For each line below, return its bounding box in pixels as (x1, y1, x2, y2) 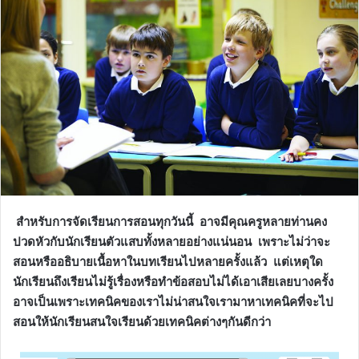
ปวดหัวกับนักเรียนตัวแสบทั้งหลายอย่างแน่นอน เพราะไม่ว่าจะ (13, 233, 330, 249)
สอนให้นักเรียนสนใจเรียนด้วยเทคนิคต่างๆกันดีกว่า (13, 313, 274, 329)
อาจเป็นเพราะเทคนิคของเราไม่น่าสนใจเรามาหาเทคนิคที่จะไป (13, 293, 333, 309)
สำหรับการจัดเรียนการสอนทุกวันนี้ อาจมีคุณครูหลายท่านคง (13, 213, 327, 229)
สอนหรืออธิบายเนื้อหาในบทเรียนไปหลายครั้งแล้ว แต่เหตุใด (13, 253, 323, 269)
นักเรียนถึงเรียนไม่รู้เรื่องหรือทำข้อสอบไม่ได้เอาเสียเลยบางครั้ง (13, 273, 333, 289)
